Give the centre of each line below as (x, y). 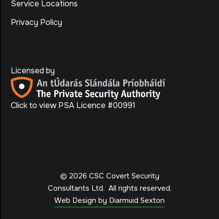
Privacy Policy (36, 22)
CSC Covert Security (123, 176)
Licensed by (33, 70)
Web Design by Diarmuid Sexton (109, 200)
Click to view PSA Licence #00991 (73, 105)
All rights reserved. (140, 188)
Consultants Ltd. (78, 188)
